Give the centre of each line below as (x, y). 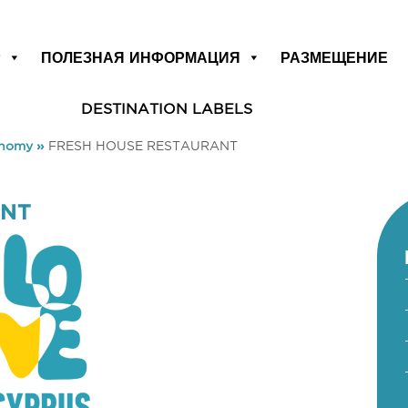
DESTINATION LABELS (166, 108)
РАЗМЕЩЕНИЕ (335, 57)
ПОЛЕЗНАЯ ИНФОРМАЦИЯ (141, 57)
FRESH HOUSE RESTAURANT (143, 146)
